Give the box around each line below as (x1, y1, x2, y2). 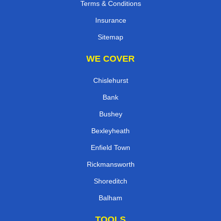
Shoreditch (94, 177, 127, 185)
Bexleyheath (91, 126, 130, 135)
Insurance (95, 16, 126, 24)
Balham (99, 193, 122, 202)
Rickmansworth (86, 160, 135, 168)
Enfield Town (91, 143, 130, 151)
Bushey (99, 110, 122, 118)
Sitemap (98, 33, 123, 41)
